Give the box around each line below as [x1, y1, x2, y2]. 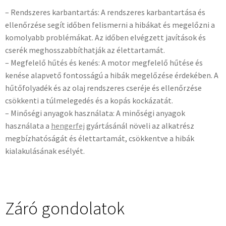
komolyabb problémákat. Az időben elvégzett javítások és [5, 32, 206, 42]
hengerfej [51, 120, 85, 131]
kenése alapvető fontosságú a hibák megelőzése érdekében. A [5, 70, 218, 80]
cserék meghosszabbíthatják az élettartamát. [5, 44, 165, 55]
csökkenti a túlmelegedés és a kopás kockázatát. [5, 95, 173, 105]
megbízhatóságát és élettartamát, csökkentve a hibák [5, 133, 194, 143]
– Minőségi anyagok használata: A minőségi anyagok [5, 107, 185, 118]
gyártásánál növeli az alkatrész [85, 120, 194, 131]
